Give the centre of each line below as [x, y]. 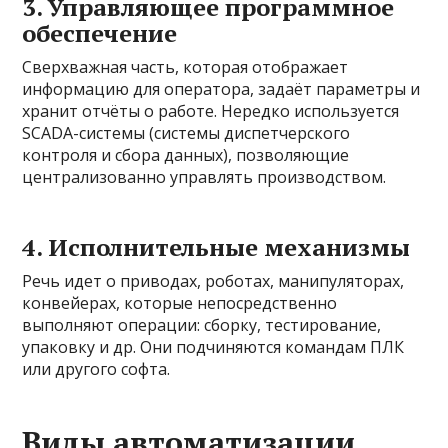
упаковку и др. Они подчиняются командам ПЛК [213, 346]
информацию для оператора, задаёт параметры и [221, 88]
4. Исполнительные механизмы [216, 246]
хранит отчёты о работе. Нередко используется [211, 110]
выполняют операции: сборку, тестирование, [202, 324]
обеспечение [100, 32]
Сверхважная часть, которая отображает [185, 66]
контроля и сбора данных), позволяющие [186, 154]
